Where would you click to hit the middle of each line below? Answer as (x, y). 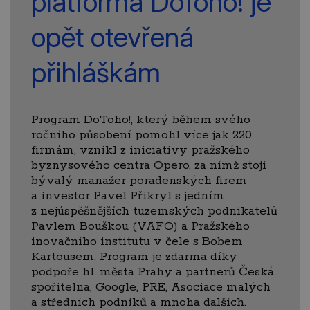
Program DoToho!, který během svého (141, 119)
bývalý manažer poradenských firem (139, 180)
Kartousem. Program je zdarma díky (134, 256)
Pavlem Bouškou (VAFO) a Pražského (140, 226)
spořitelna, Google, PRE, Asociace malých (151, 287)
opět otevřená (112, 37)
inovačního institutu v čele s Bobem (137, 241)
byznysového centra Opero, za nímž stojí (149, 165)
